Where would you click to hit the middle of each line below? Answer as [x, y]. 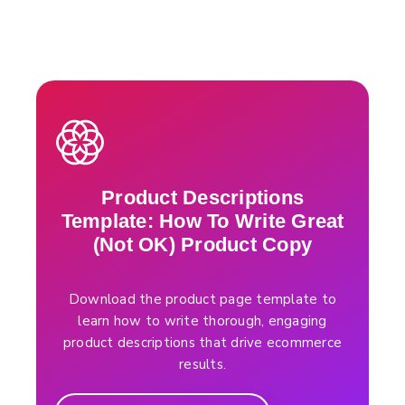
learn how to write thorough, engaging [202, 321]
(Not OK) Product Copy [202, 245]
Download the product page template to [202, 300]
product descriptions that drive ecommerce [202, 343]
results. [202, 365]
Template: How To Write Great [202, 221]
